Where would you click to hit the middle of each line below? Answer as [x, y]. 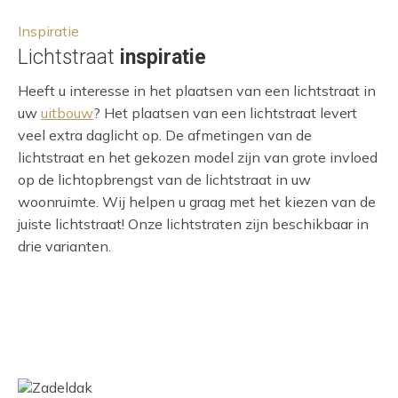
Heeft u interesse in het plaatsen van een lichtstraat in [197, 90]
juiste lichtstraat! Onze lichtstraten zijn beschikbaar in [193, 223]
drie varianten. [64, 246]
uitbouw [67, 112]
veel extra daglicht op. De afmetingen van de [165, 135]
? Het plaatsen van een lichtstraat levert [225, 112]
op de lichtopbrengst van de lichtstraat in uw [164, 179]
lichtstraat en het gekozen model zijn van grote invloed [198, 157]
